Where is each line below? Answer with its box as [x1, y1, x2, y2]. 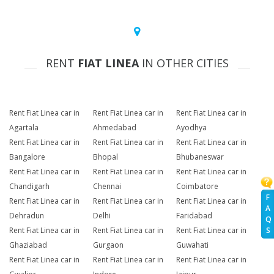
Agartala [9, 122, 39, 133]
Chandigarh [9, 181, 50, 192]
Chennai [92, 181, 121, 192]
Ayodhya [176, 122, 207, 133]
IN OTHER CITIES [138, 56, 229, 71]
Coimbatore [176, 181, 219, 192]
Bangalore [9, 152, 45, 163]
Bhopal [92, 152, 118, 163]
